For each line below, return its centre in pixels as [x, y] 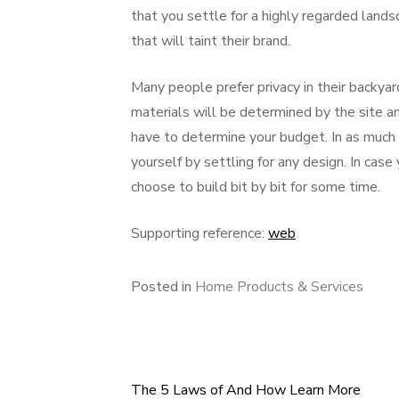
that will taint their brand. [211, 41]
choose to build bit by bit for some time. [256, 187]
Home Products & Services [279, 287]
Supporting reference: [199, 233]
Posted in [163, 287]
